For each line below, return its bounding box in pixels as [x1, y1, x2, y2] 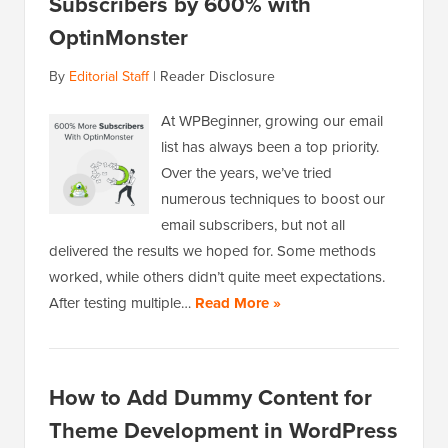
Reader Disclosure [160, 66, 275, 88]
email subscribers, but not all [161, 214, 345, 237]
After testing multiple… [49, 292, 195, 315]
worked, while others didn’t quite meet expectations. [49, 266, 385, 289]
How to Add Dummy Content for [49, 381, 372, 415]
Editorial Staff [69, 66, 149, 88]
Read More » [195, 292, 281, 315]
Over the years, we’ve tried [161, 162, 332, 185]
